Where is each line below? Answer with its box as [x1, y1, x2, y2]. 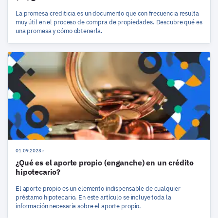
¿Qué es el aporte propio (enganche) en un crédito [16, 157, 194, 167]
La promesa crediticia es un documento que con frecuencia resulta [16, 9, 199, 18]
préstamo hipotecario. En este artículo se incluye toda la [16, 193, 171, 201]
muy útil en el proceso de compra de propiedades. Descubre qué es [16, 18, 202, 26]
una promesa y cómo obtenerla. [16, 26, 103, 35]
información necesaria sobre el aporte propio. [16, 201, 142, 210]
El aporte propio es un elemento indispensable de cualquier [16, 184, 181, 193]
